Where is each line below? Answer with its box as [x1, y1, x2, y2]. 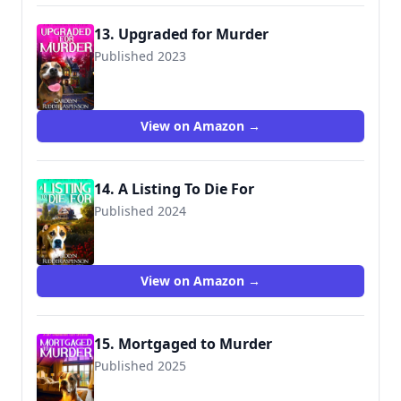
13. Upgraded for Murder [94, 24, 269, 44]
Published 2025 [94, 357, 186, 374]
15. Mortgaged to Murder [94, 334, 272, 354]
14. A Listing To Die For [94, 179, 254, 199]
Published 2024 [94, 202, 186, 219]
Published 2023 [94, 47, 186, 64]
